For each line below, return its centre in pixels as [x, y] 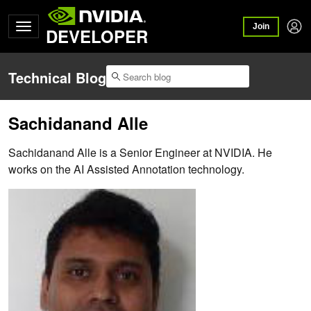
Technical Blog [57, 78]
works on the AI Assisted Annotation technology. [126, 169]
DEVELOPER [97, 36]
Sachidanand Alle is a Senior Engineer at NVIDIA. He [140, 153]
